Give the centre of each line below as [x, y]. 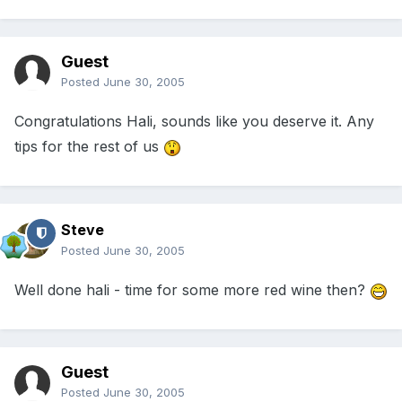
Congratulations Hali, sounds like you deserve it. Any [194, 122]
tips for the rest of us [89, 147]
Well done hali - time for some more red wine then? [192, 290]
